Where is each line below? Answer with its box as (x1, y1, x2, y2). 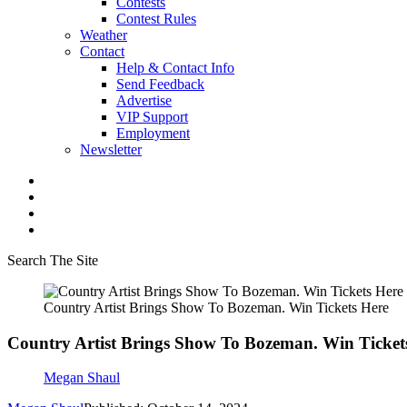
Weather (80, 27, 127, 43)
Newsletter (80, 142, 142, 157)
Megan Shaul (44, 370, 120, 386)
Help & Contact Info (116, 60, 234, 75)
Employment (116, 125, 190, 141)
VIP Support (116, 109, 188, 124)
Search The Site (7, 253, 98, 268)
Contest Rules (116, 11, 196, 26)
